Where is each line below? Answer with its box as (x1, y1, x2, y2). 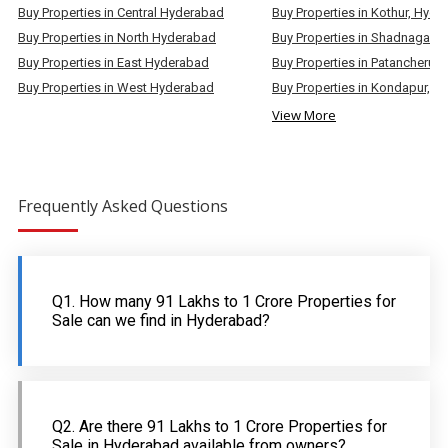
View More (272, 106, 336, 125)
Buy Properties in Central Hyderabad (18, 5, 224, 21)
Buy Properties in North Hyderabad (18, 30, 216, 46)
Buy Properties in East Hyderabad (18, 55, 209, 71)
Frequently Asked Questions (18, 195, 228, 218)
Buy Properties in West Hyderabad (18, 80, 214, 96)
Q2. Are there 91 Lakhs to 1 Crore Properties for (52, 417, 387, 437)
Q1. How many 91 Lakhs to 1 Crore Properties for (52, 292, 396, 312)
